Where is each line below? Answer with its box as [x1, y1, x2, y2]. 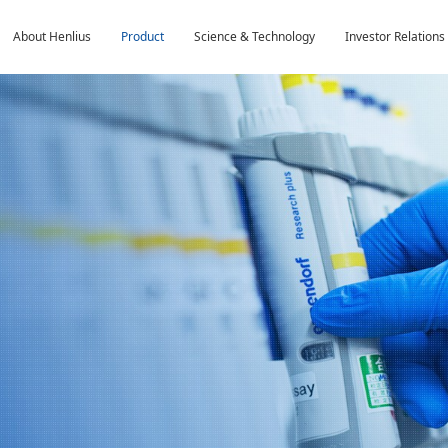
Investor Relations [344, 28, 445, 46]
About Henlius [12, 28, 91, 46]
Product [120, 28, 164, 46]
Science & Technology [193, 28, 315, 46]
